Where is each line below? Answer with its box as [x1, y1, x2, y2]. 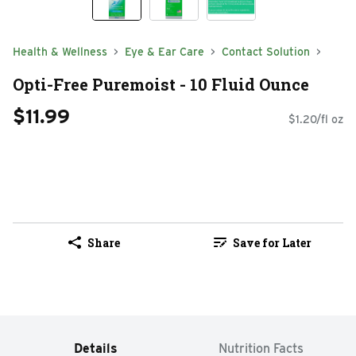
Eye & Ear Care [125, 45, 204, 58]
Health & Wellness [13, 45, 107, 58]
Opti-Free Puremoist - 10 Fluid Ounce [13, 73, 309, 95]
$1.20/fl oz [288, 113, 343, 126]
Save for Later [232, 234, 311, 250]
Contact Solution [222, 45, 310, 58]
